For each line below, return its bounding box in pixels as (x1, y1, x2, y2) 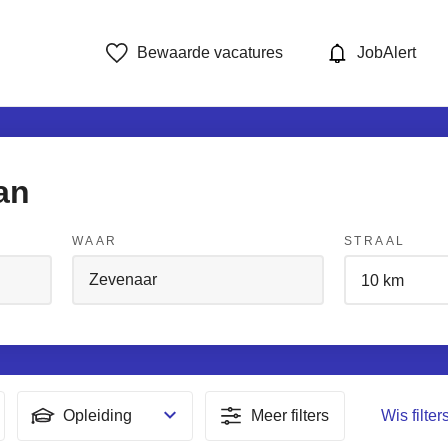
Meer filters (251, 407, 329, 424)
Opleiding (63, 407, 132, 424)
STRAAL (344, 234, 406, 248)
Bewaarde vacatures (137, 44, 284, 61)
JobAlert (357, 44, 416, 61)
